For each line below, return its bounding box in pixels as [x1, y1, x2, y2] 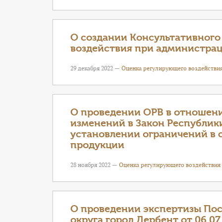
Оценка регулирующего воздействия [119, 161, 221, 168]
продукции [70, 139, 124, 151]
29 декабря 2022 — [70, 64, 121, 72]
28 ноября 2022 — [70, 161, 119, 168]
